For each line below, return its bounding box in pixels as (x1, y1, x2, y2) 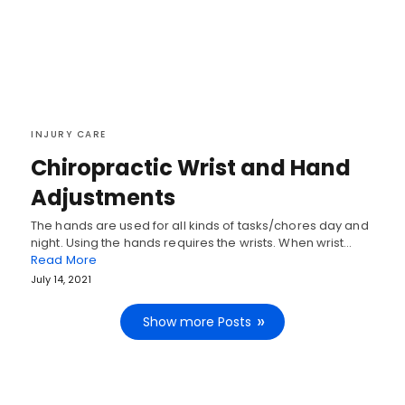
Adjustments (31, 183, 175, 213)
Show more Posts (143, 313, 251, 332)
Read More (31, 251, 97, 269)
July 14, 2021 (31, 272, 91, 287)
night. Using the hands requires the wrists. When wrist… (31, 234, 353, 252)
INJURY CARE (31, 127, 107, 142)
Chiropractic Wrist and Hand (31, 153, 351, 184)
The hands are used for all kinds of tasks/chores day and (31, 217, 369, 235)
